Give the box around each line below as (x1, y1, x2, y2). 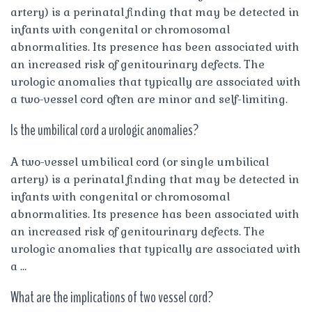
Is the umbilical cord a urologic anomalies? (10, 119, 198, 141)
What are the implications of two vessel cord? (10, 286, 213, 308)
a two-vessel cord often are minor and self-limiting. (10, 91, 288, 107)
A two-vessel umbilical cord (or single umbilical (10, 154, 269, 169)
